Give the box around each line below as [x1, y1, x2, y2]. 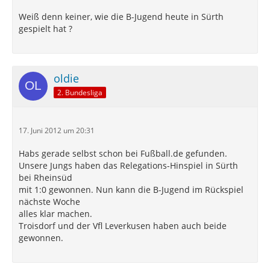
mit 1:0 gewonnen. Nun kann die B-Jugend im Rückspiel [19, 184, 243, 195]
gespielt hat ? [19, 23, 72, 34]
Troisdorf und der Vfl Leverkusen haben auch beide [19, 220, 227, 231]
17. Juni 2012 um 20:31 [19, 125, 95, 136]
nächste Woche [19, 196, 80, 207]
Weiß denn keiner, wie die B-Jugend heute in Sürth [19, 11, 224, 22]
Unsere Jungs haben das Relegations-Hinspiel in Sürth [19, 160, 238, 171]
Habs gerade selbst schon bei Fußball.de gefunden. [19, 148, 227, 159]
